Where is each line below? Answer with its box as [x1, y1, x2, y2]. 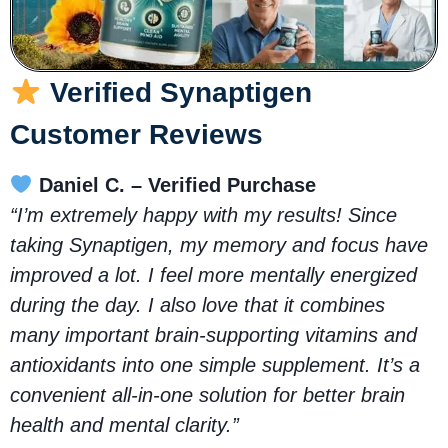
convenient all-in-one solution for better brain [10, 383, 405, 406]
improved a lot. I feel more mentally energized [10, 263, 417, 286]
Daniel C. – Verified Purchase [38, 173, 316, 196]
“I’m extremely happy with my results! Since [10, 203, 397, 226]
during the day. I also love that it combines [10, 293, 385, 316]
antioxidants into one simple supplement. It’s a [10, 353, 420, 376]
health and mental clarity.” [10, 413, 239, 436]
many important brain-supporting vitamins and [10, 323, 417, 346]
